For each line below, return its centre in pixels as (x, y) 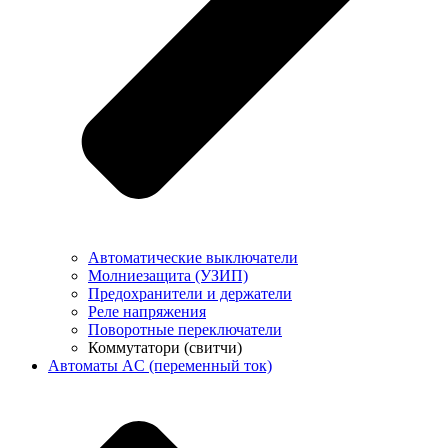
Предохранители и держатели (190, 293)
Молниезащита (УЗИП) (168, 275)
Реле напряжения (147, 311)
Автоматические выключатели (193, 257)
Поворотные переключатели (185, 329)
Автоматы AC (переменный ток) (160, 365)
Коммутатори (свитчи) (165, 347)
